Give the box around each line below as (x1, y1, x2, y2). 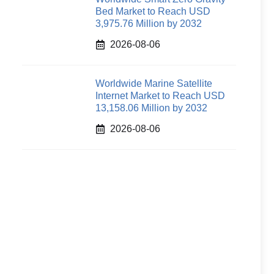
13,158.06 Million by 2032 (95, 103, 207, 113)
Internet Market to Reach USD (95, 91, 225, 101)
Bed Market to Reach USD (95, 6, 210, 17)
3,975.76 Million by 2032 (95, 18, 202, 29)
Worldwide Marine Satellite (95, 78, 212, 89)
